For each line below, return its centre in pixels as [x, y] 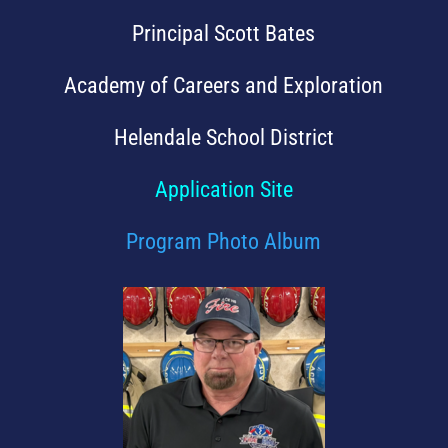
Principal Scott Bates [224, 33]
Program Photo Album [224, 241]
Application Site [223, 189]
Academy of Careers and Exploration [224, 85]
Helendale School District [223, 137]
